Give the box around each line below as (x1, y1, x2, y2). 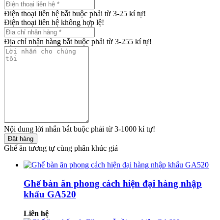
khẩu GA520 (24, 189, 76, 200)
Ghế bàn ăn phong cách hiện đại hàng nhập (24, 178, 202, 189)
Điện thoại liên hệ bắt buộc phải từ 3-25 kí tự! (4, 9, 146, 18)
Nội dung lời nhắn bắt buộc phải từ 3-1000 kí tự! (4, 124, 155, 133)
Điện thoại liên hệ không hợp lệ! (4, 18, 104, 27)
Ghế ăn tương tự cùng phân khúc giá (4, 143, 118, 152)
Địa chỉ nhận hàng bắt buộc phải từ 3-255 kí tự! (4, 37, 152, 46)
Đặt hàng (8, 135, 33, 142)
